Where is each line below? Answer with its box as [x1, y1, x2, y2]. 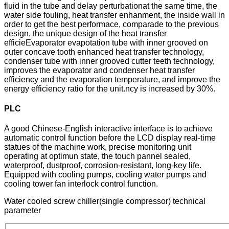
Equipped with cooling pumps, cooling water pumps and [4, 170, 207, 179]
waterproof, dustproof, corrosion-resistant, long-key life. [4, 161, 201, 170]
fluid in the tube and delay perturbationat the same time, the [4, 1, 217, 10]
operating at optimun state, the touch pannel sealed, [4, 152, 191, 161]
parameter [4, 206, 41, 215]
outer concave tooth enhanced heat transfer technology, [4, 47, 204, 56]
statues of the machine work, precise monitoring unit [4, 143, 191, 152]
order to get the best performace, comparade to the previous [4, 19, 219, 29]
